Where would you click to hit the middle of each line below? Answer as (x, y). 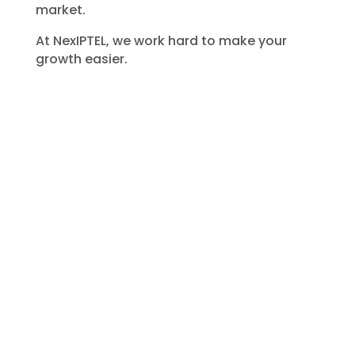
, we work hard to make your (196, 40)
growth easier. (81, 59)
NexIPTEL (79, 40)
